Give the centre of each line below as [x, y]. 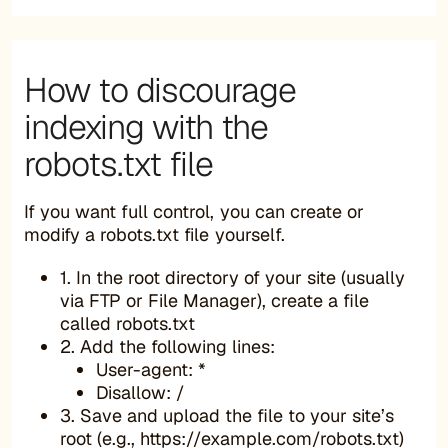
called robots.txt [127, 323]
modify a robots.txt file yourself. [154, 234]
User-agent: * [151, 369]
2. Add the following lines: [167, 346]
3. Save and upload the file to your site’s [227, 415]
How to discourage [160, 89]
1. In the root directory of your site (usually [232, 277]
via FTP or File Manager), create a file [214, 300]
